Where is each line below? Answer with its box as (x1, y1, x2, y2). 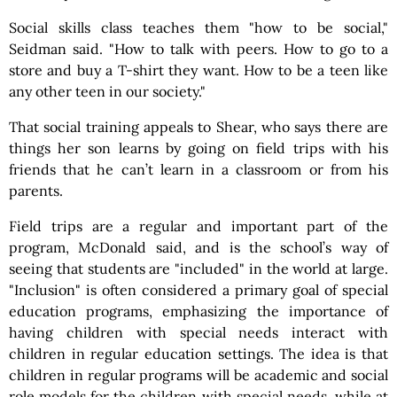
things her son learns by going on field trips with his (9, 139, 388, 157)
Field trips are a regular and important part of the (9, 217, 388, 235)
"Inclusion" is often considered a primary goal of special (9, 281, 388, 299)
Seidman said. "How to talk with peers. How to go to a (9, 40, 388, 58)
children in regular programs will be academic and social (9, 366, 388, 384)
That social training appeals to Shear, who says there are (9, 118, 388, 136)
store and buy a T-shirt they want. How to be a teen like (9, 61, 388, 79)
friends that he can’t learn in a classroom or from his (9, 160, 388, 178)
